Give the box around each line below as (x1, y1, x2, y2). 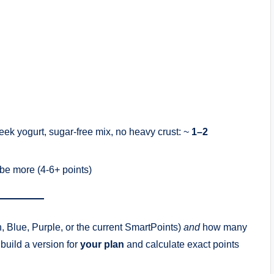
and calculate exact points (124, 239, 239, 250)
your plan (80, 239, 124, 250)
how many (200, 222, 247, 233)
